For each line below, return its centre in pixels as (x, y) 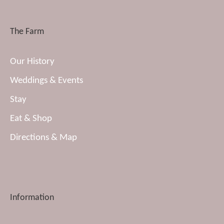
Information (32, 197)
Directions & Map (43, 137)
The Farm (27, 31)
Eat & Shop (31, 118)
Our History (32, 61)
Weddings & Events (46, 80)
